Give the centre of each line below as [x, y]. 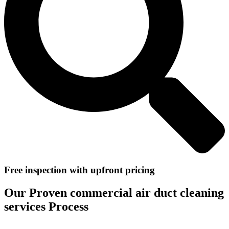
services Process [46, 207]
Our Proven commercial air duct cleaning [114, 193]
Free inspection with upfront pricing [79, 170]
